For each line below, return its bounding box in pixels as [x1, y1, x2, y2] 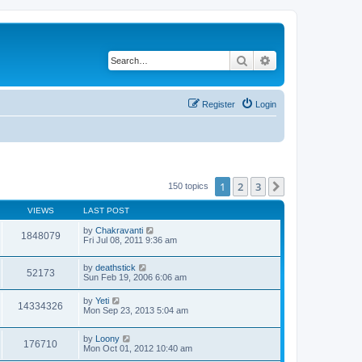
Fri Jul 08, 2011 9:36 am [83, 234, 177, 245]
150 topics [168, 180, 211, 191]
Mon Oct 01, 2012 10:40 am [83, 343, 192, 353]
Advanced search [271, 53, 356, 67]
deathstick [95, 263, 136, 273]
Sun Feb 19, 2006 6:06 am [83, 272, 187, 283]
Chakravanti [95, 225, 143, 235]
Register [202, 99, 235, 109]
